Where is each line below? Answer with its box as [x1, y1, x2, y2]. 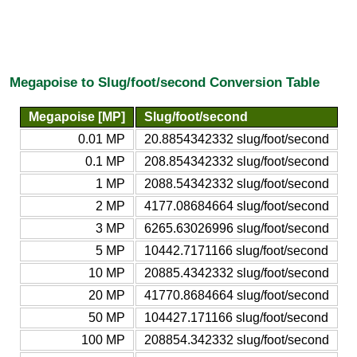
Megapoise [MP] [28, 109, 125, 124]
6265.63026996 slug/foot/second [143, 221, 329, 235]
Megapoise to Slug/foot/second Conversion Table [10, 74, 320, 91]
